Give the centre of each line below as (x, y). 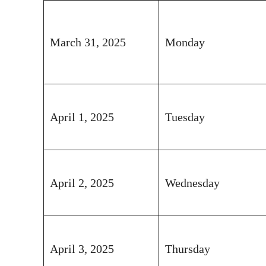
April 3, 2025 (82, 248)
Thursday (188, 248)
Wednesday (192, 183)
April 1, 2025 (82, 117)
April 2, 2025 (82, 183)
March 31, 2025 (88, 42)
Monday (185, 42)
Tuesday (185, 117)
